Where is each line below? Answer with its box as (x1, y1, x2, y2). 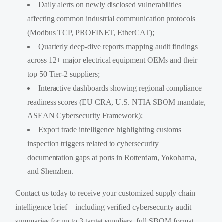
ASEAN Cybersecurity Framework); (27, 111, 143, 120)
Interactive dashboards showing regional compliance (38, 83, 202, 92)
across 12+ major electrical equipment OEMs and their (27, 55, 198, 64)
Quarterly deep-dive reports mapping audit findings (38, 42, 198, 51)
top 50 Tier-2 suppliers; (27, 69, 100, 78)
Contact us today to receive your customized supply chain (15, 188, 196, 197)
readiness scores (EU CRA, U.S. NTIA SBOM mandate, (27, 97, 206, 106)
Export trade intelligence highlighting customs (38, 125, 182, 134)
